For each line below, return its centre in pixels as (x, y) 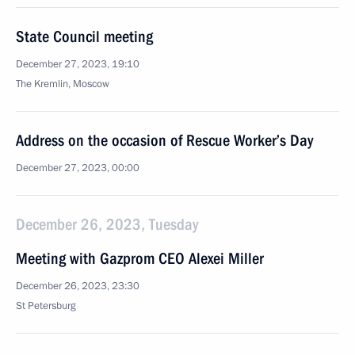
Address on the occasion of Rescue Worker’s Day (164, 140)
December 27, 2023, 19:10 (78, 64)
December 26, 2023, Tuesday (107, 224)
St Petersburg (46, 306)
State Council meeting (84, 36)
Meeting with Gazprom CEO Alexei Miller (140, 258)
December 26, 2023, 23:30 (78, 286)
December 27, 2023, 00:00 (78, 168)
